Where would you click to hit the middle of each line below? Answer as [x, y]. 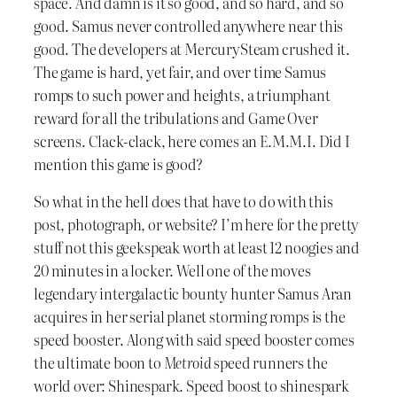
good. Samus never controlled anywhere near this [189, 25]
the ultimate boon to [99, 362]
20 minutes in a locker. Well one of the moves [172, 270]
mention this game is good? [118, 163]
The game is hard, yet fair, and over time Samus [180, 71]
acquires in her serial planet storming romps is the [190, 316]
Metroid [187, 362]
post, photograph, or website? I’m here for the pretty [197, 224]
